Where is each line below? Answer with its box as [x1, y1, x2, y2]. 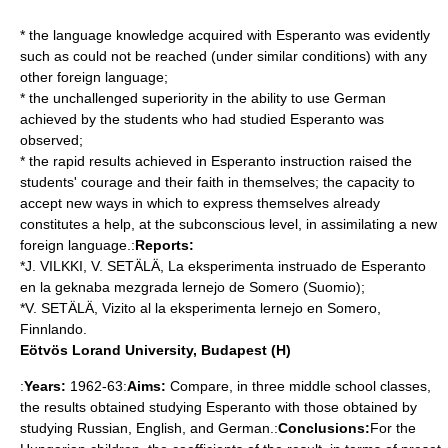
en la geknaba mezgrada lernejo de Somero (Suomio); [20, 279, 365, 295]
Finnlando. [20, 321, 87, 337]
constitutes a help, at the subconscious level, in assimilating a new [20, 216, 437, 232]
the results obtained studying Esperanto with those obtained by [20, 399, 417, 415]
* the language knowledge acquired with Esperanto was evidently [20, 27, 430, 43]
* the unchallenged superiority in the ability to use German [20, 90, 386, 106]
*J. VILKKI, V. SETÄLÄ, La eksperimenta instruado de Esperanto [20, 258, 426, 274]
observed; [20, 132, 83, 148]
